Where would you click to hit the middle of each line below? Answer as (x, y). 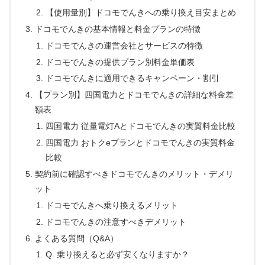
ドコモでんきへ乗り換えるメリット (112, 205)
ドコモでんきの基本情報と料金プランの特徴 (118, 29)
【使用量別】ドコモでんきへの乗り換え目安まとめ (140, 12)
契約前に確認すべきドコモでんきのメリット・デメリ (135, 174)
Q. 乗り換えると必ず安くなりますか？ (117, 255)
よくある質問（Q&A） (77, 238)
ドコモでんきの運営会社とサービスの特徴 (124, 45)
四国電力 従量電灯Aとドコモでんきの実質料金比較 (140, 126)
